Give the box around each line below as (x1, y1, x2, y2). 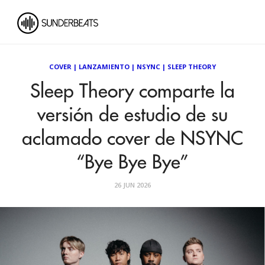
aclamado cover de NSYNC (22, 130, 243, 148)
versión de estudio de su (37, 106, 228, 125)
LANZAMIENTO (79, 62, 130, 71)
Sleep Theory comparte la (30, 82, 235, 101)
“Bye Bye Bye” (76, 153, 189, 172)
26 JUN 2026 (114, 180, 151, 189)
